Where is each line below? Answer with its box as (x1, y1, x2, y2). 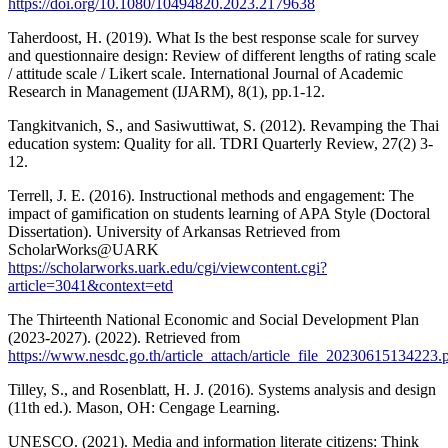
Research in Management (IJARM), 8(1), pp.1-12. (8, 82, 325, 100)
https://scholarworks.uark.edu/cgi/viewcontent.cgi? (8, 258, 327, 276)
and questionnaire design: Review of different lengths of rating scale (8, 46, 436, 64)
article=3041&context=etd (8, 276, 173, 294)
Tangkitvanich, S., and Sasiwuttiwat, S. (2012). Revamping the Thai (8, 116, 439, 134)
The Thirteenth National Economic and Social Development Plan (8, 310, 419, 328)
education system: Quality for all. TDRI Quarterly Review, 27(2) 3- (8, 134, 433, 152)
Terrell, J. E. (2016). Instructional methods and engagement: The (8, 186, 414, 204)
